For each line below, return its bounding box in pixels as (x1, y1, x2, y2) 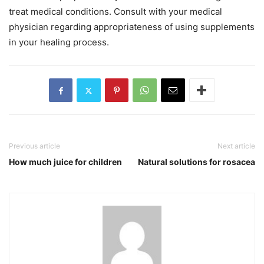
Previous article (9, 141, 60, 151)
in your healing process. (9, 37, 109, 48)
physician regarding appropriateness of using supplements (9, 21, 255, 33)
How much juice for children (9, 157, 122, 167)
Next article (217, 141, 255, 151)
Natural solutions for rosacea (138, 157, 255, 167)
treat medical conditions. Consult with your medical (9, 6, 222, 18)
